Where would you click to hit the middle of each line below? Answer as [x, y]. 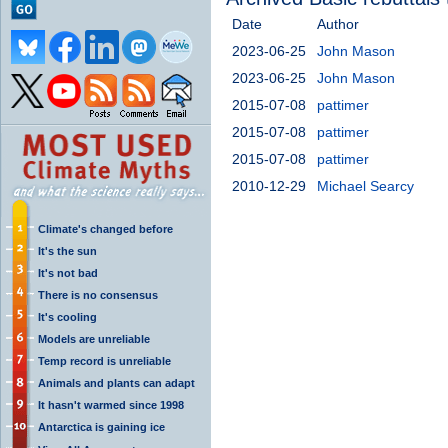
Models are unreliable [94, 338]
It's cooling [67, 316]
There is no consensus [98, 294]
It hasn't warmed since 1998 [111, 404]
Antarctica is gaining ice [101, 426]
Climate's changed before [105, 228]
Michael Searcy [365, 185]
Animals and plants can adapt [116, 382]
